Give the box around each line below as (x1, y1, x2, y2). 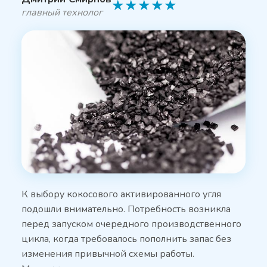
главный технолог (21, 6, 103, 19)
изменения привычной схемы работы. (21, 247, 194, 260)
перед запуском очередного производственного (21, 218, 241, 231)
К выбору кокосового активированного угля (21, 188, 221, 201)
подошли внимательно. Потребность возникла (21, 203, 231, 216)
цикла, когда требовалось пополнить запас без (21, 232, 231, 246)
